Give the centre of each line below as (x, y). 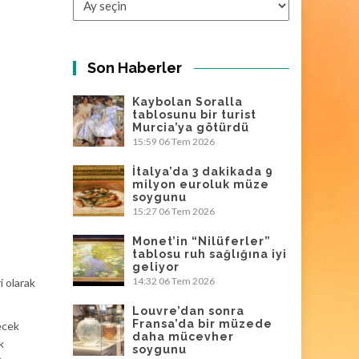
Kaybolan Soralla (188, 102)
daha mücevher (183, 337)
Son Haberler (135, 68)
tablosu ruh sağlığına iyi (210, 254)
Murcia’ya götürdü (191, 127)
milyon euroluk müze (201, 184)
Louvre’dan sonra (188, 311)
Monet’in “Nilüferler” (202, 241)
